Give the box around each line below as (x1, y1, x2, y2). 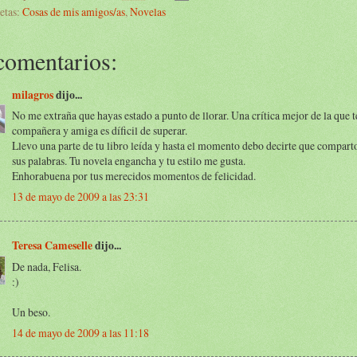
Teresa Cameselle (12, 237, 92, 253)
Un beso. (12, 304, 50, 320)
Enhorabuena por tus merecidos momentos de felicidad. (12, 168, 256, 184)
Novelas (130, 3, 166, 19)
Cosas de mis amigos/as (22, 3, 125, 19)
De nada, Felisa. (12, 258, 81, 274)
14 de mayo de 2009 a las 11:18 (12, 324, 149, 340)
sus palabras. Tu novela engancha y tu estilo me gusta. (12, 153, 245, 169)
